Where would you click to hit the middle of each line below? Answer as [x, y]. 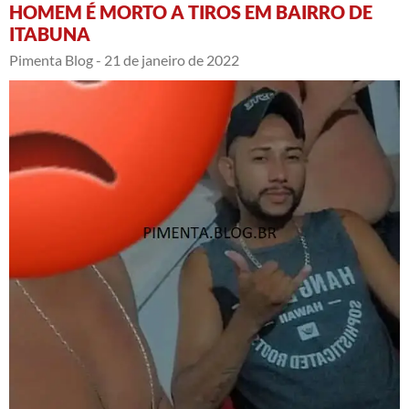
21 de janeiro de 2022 [172, 59]
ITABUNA [50, 33]
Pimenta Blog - [55, 59]
